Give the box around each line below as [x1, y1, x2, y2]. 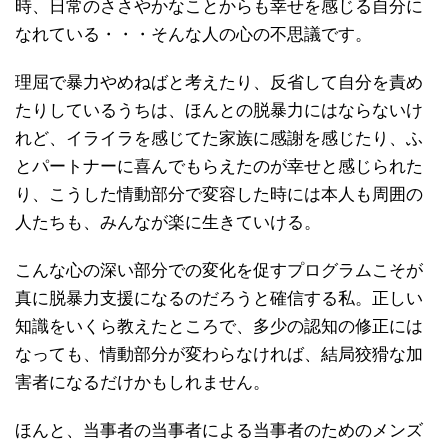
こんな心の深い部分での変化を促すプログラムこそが [15, 261, 423, 280]
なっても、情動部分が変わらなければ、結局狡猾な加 [15, 345, 423, 364]
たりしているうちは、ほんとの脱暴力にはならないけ [15, 101, 423, 120]
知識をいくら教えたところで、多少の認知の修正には [15, 317, 423, 336]
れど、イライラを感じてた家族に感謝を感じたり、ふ [15, 129, 423, 148]
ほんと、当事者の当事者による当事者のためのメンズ [15, 421, 423, 440]
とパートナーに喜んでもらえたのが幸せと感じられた [15, 157, 423, 176]
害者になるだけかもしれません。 [15, 373, 270, 392]
